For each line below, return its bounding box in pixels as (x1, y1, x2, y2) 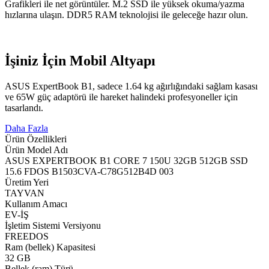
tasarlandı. (5, 102, 43, 113)
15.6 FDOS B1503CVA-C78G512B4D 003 (5, 166, 174, 177)
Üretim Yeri (5, 177, 49, 187)
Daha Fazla (5, 122, 48, 133)
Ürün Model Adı (5, 144, 68, 155)
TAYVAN (5, 187, 44, 198)
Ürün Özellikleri (5, 133, 67, 144)
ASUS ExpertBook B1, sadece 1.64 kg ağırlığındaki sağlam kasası (5, 80, 258, 91)
